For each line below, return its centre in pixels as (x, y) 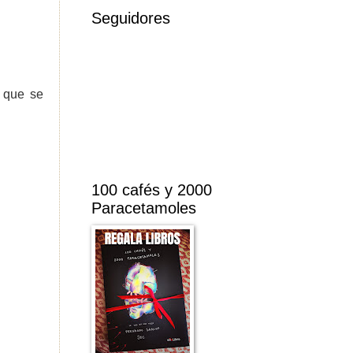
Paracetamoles (144, 208)
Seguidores (131, 19)
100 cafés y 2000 (152, 190)
